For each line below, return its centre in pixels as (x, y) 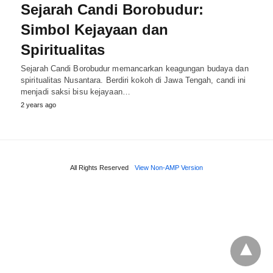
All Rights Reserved (99, 167)
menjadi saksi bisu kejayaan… (76, 91)
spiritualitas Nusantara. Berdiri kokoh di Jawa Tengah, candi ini (133, 80)
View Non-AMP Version (169, 167)
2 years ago (38, 105)
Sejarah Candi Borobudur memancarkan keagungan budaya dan (135, 68)
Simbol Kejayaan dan (94, 29)
